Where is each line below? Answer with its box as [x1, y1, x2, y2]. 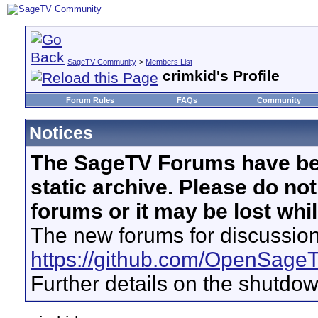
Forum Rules [66, 96, 114, 104]
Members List [146, 57, 192, 66]
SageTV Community [67, 57, 136, 66]
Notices [29, 123, 93, 143]
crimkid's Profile [163, 67, 280, 84]
